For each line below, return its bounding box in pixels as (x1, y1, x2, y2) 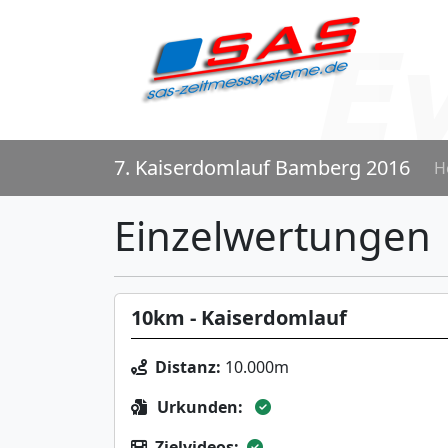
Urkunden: (157, 396, 243, 418)
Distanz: (155, 356, 221, 378)
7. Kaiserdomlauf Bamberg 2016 (114, 154, 410, 181)
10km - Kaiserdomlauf (131, 304, 347, 331)
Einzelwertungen (114, 208, 431, 263)
